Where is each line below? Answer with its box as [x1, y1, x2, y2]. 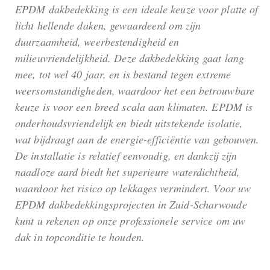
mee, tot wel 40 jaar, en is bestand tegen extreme [15, 66, 231, 81]
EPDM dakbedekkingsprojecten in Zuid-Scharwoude [15, 196, 247, 212]
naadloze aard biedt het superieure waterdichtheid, [15, 164, 240, 179]
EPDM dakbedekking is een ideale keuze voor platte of [15, 1, 259, 16]
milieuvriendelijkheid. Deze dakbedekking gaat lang [15, 50, 245, 65]
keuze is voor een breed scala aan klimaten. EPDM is [15, 99, 253, 114]
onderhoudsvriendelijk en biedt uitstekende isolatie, [15, 115, 243, 130]
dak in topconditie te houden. [15, 229, 145, 244]
